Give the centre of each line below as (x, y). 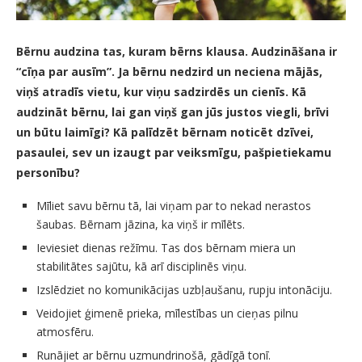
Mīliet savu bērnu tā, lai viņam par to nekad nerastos (174, 206)
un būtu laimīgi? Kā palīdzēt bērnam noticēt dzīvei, (165, 133)
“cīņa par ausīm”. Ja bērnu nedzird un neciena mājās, (169, 72)
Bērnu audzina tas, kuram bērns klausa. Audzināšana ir (177, 52)
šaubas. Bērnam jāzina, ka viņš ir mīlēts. (141, 225)
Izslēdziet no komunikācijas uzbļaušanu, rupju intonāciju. (184, 290)
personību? (48, 173)
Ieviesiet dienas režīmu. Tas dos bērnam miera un (166, 248)
